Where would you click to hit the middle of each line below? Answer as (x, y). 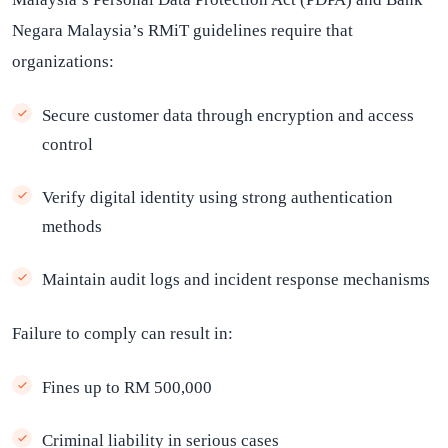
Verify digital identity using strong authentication (217, 197)
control (67, 144)
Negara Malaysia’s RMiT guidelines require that (182, 30)
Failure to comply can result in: (122, 333)
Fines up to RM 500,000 (127, 387)
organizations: (63, 61)
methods (72, 226)
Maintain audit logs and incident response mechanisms (236, 279)
